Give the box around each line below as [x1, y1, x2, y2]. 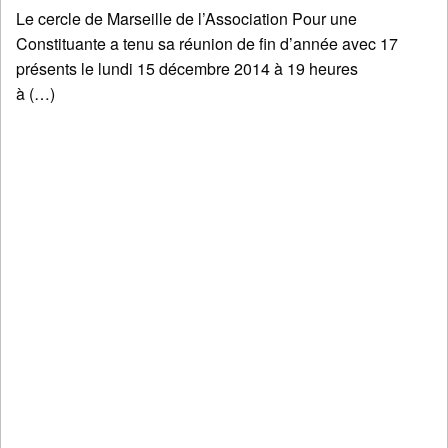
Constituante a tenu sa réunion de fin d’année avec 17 [16, 32, 398, 56]
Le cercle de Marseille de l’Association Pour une [16, 7, 357, 31]
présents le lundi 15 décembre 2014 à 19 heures [16, 57, 358, 81]
